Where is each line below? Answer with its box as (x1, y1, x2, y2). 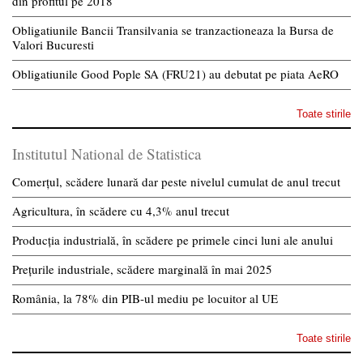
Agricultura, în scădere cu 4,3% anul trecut (12, 203, 229, 220)
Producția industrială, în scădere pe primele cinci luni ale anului (12, 232, 333, 249)
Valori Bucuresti (12, 36, 94, 53)
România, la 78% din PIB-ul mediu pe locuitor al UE (12, 290, 278, 307)
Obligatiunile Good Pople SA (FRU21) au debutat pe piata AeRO (12, 66, 339, 83)
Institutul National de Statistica (12, 143, 201, 164)
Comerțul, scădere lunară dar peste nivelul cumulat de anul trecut (12, 173, 340, 190)
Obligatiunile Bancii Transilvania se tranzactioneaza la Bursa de (12, 22, 334, 39)
